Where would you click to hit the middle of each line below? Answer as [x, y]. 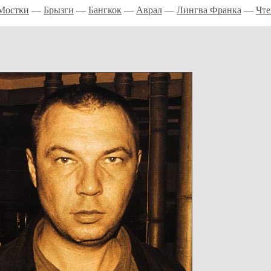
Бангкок [105, 10]
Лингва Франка [209, 10]
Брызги [59, 10]
